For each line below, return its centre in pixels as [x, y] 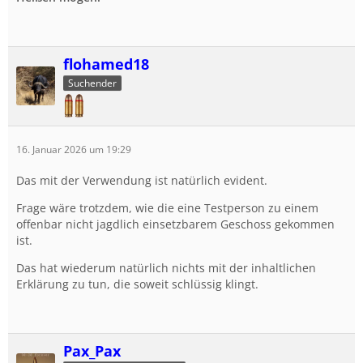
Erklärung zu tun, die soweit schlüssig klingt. [137, 284]
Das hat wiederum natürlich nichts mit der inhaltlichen [166, 267]
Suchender [92, 83]
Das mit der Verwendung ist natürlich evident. [142, 180]
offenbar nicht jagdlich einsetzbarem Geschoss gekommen [175, 224]
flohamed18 [106, 64]
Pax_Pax [92, 350]
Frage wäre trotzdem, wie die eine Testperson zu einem [167, 207]
